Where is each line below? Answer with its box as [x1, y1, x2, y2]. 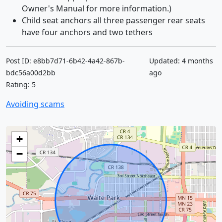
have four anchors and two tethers [22, 27, 153, 38]
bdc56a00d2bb [6, 68, 55, 77]
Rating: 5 [6, 80, 36, 89]
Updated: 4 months [149, 56, 214, 65]
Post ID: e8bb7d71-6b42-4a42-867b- [6, 56, 125, 65]
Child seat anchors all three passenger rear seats [22, 15, 205, 26]
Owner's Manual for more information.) [22, 3, 171, 14]
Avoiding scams [6, 99, 64, 110]
